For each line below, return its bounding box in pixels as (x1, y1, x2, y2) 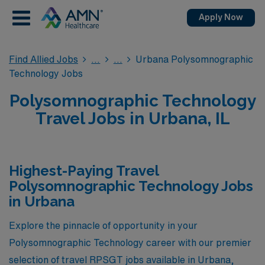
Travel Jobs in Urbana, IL (35, 109, 230, 128)
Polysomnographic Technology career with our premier (9, 237, 251, 247)
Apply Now (199, 13, 243, 21)
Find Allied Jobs (9, 54, 78, 64)
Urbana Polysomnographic (135, 54, 254, 64)
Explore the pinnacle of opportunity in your (9, 220, 198, 230)
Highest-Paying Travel (9, 162, 159, 179)
